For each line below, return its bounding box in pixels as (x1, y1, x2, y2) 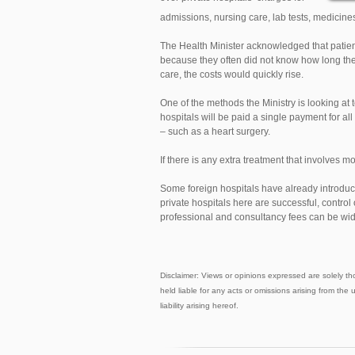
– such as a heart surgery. (160, 126, 270, 138)
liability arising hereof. (160, 301, 239, 311)
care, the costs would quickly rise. (160, 69, 303, 81)
